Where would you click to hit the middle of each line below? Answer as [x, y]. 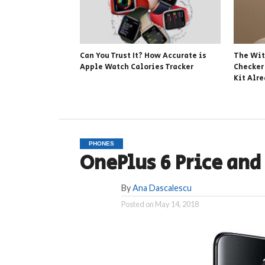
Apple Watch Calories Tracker [136, 67]
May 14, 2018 [177, 204]
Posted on [137, 204]
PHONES [101, 143]
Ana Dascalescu [162, 188]
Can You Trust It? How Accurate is [143, 56]
